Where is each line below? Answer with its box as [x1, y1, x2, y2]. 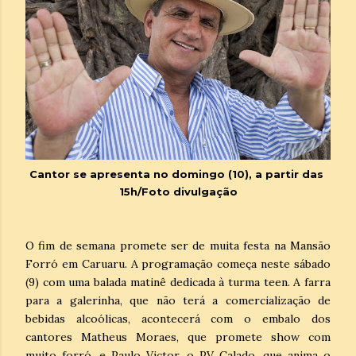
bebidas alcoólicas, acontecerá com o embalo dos [25, 311, 331, 326]
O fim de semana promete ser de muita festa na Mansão [25, 238, 331, 253]
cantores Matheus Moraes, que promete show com [25, 329, 331, 344]
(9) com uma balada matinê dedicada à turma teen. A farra [25, 274, 331, 289]
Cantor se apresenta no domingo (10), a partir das [29, 167, 327, 180]
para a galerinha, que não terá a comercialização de [25, 292, 331, 308]
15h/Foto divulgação [118, 184, 238, 198]
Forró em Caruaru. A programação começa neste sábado [25, 256, 331, 271]
